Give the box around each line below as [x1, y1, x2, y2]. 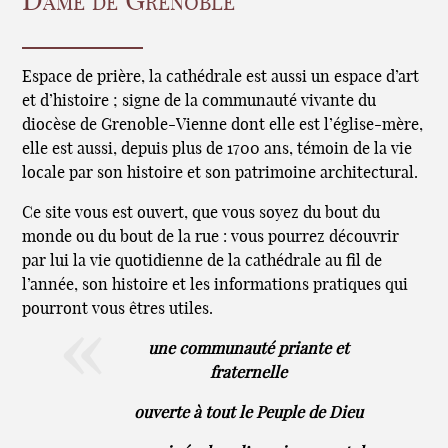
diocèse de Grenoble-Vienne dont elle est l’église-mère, [22, 117, 424, 134]
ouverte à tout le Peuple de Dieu [133, 405, 363, 422]
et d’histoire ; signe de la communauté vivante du [22, 93, 377, 110]
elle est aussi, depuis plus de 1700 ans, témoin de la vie [22, 141, 413, 158]
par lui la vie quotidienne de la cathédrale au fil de [22, 253, 383, 270]
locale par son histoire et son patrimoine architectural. [22, 165, 419, 182]
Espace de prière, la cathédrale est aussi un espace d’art [22, 69, 420, 86]
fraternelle [209, 365, 287, 382]
